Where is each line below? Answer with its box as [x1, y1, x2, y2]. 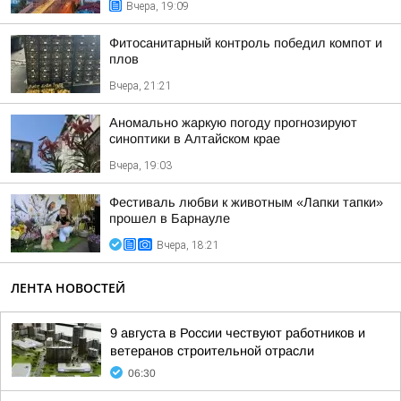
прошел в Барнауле [109, 211, 230, 226]
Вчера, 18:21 [157, 239, 219, 252]
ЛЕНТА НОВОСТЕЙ [11, 279, 125, 296]
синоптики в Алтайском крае [109, 132, 280, 146]
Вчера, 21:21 [109, 80, 172, 92]
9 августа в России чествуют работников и [110, 326, 365, 340]
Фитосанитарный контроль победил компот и [109, 36, 382, 50]
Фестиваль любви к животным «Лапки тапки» [109, 195, 383, 209]
